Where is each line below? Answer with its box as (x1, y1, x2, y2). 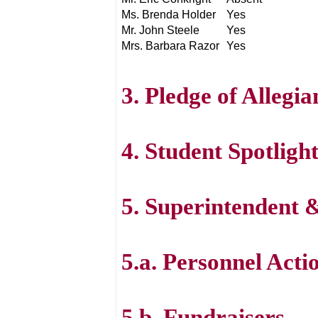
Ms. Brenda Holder (121, 9, 216, 21)
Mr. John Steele (121, 24, 199, 36)
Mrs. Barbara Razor (121, 40, 219, 52)
